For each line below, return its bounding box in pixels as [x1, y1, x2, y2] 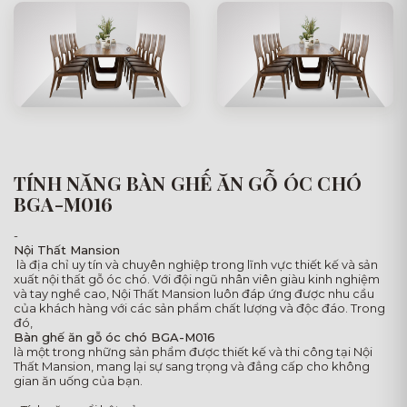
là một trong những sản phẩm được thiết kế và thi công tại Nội [14, 344, 372, 360]
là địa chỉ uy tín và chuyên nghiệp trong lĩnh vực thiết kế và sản [14, 257, 378, 273]
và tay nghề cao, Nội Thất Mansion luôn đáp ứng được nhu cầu [14, 286, 374, 302]
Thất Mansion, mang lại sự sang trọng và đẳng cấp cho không [14, 359, 370, 374]
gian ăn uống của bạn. [14, 373, 143, 389]
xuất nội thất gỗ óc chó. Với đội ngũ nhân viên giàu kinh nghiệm [14, 272, 380, 287]
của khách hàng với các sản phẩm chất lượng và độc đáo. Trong [14, 301, 385, 316]
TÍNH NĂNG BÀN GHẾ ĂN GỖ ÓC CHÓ [14, 170, 362, 196]
